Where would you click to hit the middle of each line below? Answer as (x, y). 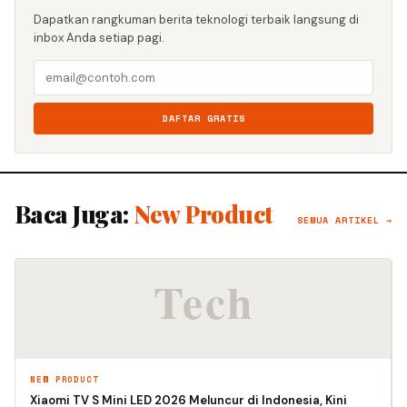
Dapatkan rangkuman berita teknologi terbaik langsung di (196, 19)
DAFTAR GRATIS (203, 118)
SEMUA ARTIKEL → (345, 220)
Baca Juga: (74, 213)
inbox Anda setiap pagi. (99, 37)
